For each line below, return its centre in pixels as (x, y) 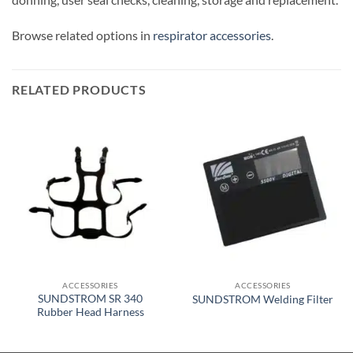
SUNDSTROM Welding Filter (263, 299)
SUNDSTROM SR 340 (90, 298)
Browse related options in (82, 35)
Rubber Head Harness (90, 312)
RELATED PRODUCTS (79, 90)
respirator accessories (212, 35)
